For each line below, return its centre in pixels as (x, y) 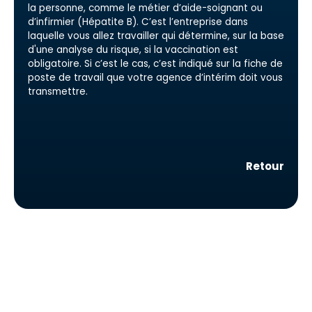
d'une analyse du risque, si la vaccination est (133, 50)
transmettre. (59, 92)
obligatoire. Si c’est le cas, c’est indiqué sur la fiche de (155, 64)
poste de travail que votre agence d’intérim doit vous (155, 78)
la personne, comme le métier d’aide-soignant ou (145, 8)
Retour (265, 166)
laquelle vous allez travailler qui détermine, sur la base (156, 36)
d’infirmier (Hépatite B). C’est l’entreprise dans (138, 22)
